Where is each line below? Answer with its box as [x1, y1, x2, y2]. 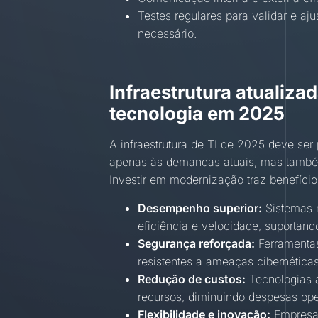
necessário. [138, 26, 197, 41]
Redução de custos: [138, 271, 246, 286]
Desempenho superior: [138, 200, 263, 215]
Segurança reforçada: [138, 236, 256, 251]
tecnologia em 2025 [109, 102, 285, 125]
